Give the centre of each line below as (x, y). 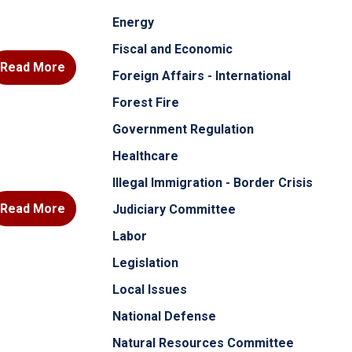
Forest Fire (146, 103)
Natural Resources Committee (203, 343)
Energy (133, 22)
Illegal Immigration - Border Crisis (213, 183)
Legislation (145, 263)
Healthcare (145, 156)
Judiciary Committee (174, 209)
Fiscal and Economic (172, 49)
